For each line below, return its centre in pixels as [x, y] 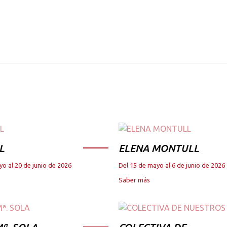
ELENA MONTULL [159, 148]
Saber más [134, 180]
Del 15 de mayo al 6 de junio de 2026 [172, 165]
